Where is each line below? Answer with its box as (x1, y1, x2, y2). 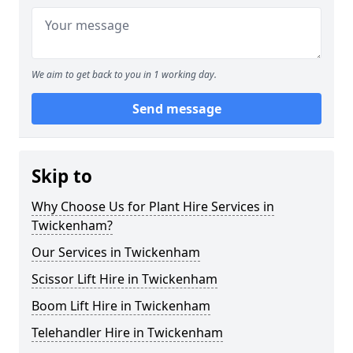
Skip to (32, 164, 92, 188)
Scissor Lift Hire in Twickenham (32, 270, 217, 288)
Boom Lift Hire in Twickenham (32, 297, 210, 314)
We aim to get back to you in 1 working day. (32, 68, 217, 81)
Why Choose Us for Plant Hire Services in (32, 198, 274, 215)
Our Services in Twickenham (32, 243, 200, 261)
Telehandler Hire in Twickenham (32, 324, 223, 341)
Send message (132, 100, 221, 117)
